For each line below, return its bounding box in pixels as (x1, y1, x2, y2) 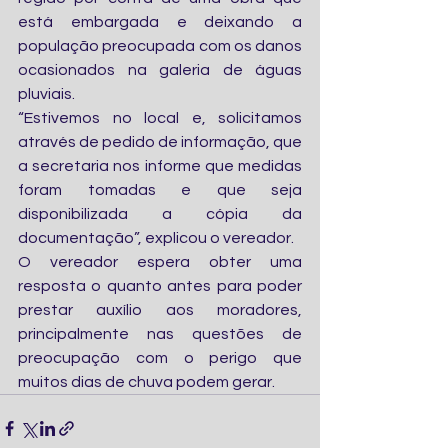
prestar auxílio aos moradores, (18, 302, 302, 318)
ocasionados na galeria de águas (18, 62, 302, 78)
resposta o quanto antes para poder (18, 278, 302, 294)
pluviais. (18, 86, 75, 102)
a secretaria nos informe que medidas (18, 158, 302, 174)
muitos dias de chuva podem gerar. (18, 374, 281, 390)
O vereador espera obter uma (18, 254, 302, 270)
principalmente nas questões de (18, 326, 302, 342)
